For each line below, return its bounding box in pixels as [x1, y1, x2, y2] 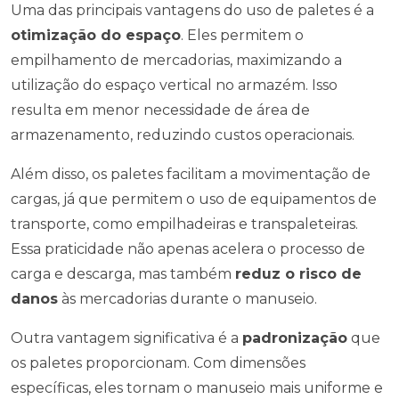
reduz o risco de [235, 265, 362, 282]
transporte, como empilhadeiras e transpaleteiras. [11, 216, 358, 232]
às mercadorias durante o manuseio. [58, 290, 317, 307]
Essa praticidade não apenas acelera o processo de [11, 240, 365, 257]
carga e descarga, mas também [11, 265, 235, 282]
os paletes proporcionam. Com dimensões [11, 354, 305, 371]
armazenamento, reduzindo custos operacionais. [11, 126, 354, 143]
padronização [242, 330, 347, 346]
